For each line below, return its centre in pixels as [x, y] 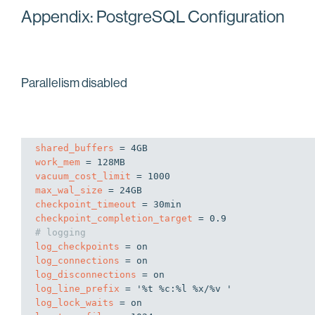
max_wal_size [69, 190]
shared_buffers [75, 148]
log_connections [77, 260]
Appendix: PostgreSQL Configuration [153, 16]
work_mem [58, 162]
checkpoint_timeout [86, 204]
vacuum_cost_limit [83, 176]
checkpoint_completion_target [114, 218]
